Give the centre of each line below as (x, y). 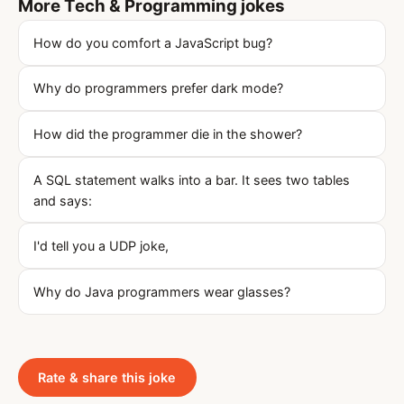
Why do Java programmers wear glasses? (162, 291)
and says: (63, 200)
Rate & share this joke (107, 377)
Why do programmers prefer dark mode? (158, 88)
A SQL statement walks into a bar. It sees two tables (192, 179)
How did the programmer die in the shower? (168, 133)
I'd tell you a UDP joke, (101, 246)
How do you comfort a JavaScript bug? (153, 42)
